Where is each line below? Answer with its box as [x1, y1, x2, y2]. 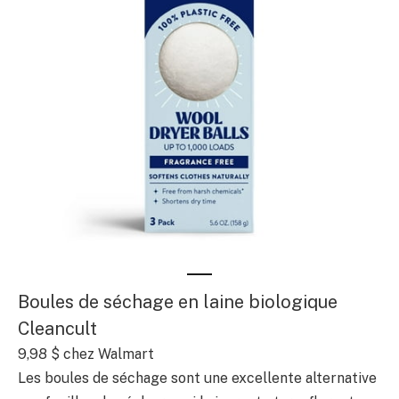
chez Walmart [60, 345, 154, 362]
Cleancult [18, 317, 97, 339]
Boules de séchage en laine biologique [18, 290, 338, 313]
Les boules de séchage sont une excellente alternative [18, 369, 377, 387]
